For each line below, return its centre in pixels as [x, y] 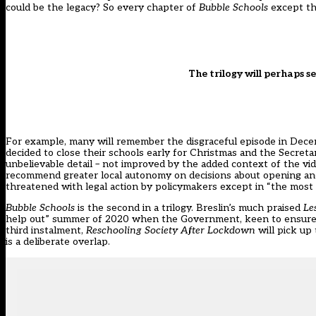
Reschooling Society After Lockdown [172, 231]
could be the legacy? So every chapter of [102, 8]
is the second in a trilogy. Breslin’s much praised [189, 208]
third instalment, [46, 231]
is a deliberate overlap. [58, 242]
